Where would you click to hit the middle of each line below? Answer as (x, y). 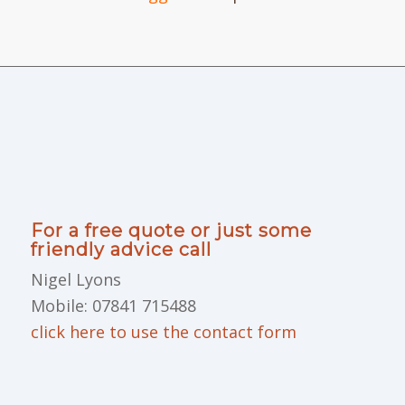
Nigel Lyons (75, 280)
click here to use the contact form (163, 332)
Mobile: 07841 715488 (113, 306)
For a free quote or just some (171, 231)
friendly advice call (121, 250)
